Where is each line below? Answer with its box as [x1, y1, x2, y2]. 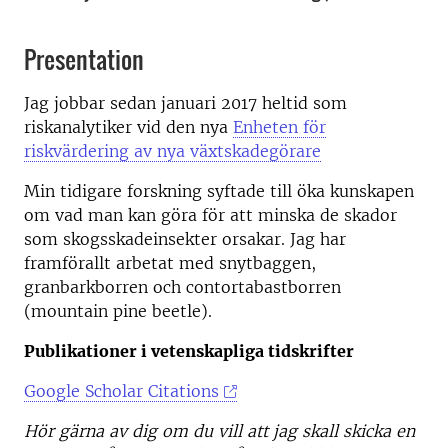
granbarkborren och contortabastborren [24, 277, 341, 297]
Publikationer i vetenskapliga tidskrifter [24, 341, 354, 361]
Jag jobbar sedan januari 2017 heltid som [24, 93, 347, 113]
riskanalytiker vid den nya [24, 117, 233, 137]
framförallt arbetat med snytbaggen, [24, 253, 316, 273]
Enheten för [233, 117, 326, 137]
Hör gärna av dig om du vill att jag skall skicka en [24, 421, 415, 441]
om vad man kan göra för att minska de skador [24, 205, 397, 225]
